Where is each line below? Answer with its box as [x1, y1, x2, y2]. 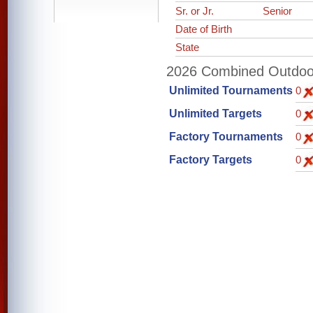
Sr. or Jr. [175, 5, 214, 17]
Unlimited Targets [168, 108, 262, 119]
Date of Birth [175, 23, 233, 35]
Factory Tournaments [168, 131, 283, 143]
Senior [263, 5, 293, 17]
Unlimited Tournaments [168, 85, 293, 96]
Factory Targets [168, 154, 252, 166]
